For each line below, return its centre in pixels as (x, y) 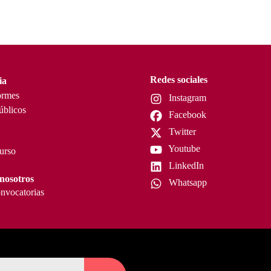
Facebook (186, 115)
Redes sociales (179, 80)
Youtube (183, 149)
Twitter (181, 132)
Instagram (186, 98)
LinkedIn (185, 165)
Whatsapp (187, 182)
